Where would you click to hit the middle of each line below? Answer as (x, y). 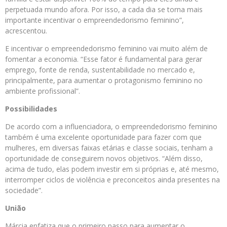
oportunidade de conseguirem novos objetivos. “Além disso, (104, 159)
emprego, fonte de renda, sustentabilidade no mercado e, (100, 70)
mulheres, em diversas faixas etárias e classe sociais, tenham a (109, 148)
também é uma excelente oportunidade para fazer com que (103, 137)
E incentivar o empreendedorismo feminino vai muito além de (106, 49)
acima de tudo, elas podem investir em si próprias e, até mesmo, (112, 169)
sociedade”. (24, 191)
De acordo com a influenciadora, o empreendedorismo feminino (111, 127)
